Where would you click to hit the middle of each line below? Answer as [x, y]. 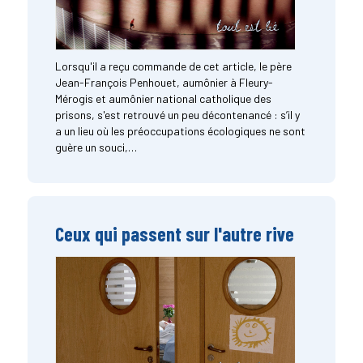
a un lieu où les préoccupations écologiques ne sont [180, 130]
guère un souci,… [96, 147]
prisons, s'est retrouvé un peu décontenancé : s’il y [177, 114]
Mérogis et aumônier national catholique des [163, 98]
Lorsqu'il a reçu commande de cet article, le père [173, 66]
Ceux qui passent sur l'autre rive [174, 233]
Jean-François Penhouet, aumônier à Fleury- [164, 82]
